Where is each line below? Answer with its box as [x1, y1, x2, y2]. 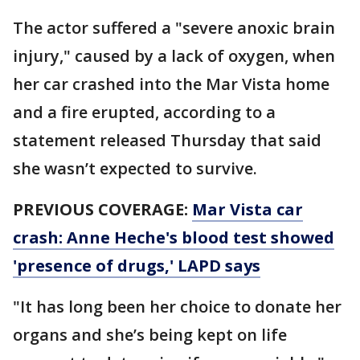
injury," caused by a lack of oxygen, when [13, 45, 335, 67]
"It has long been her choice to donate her [13, 296, 342, 317]
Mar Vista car [192, 198, 303, 220]
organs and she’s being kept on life [13, 324, 287, 346]
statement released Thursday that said [13, 129, 321, 151]
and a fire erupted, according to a [13, 101, 276, 123]
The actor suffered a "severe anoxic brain [13, 17, 335, 39]
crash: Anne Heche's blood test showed [13, 227, 334, 248]
